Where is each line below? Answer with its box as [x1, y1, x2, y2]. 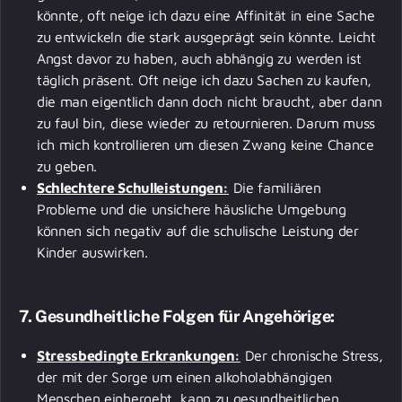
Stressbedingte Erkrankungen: [37, 346, 241, 363]
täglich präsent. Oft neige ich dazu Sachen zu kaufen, [37, 71, 372, 88]
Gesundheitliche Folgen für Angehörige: [35, 306, 335, 326]
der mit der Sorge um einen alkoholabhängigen [37, 368, 332, 385]
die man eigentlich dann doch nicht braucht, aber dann [37, 92, 383, 109]
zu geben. [37, 157, 101, 174]
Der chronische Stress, [240, 346, 383, 363]
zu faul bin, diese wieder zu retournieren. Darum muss [37, 114, 376, 131]
